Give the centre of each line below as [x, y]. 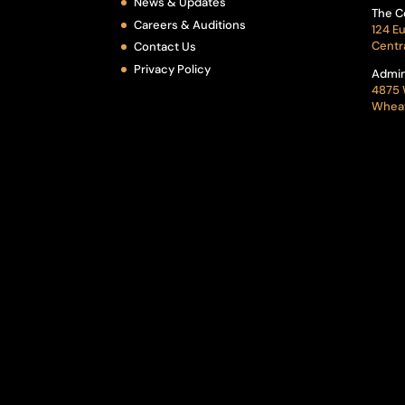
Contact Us [165, 47]
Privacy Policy [173, 69]
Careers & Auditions [190, 24]
